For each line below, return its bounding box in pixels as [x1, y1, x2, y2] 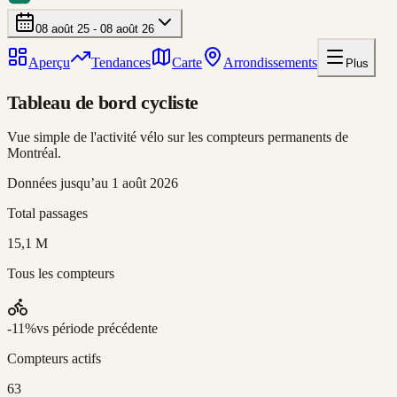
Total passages [7, 205, 88, 221]
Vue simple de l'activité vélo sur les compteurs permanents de [7, 128, 348, 144]
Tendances [91, 54, 151, 70]
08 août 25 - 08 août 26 [35, 22, 154, 35]
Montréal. [7, 144, 61, 160]
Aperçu [28, 54, 70, 70]
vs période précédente [36, 320, 158, 336]
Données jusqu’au [7, 175, 108, 191]
